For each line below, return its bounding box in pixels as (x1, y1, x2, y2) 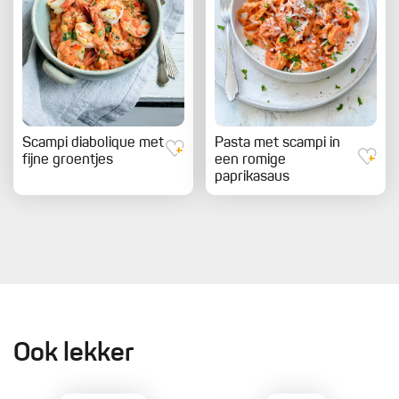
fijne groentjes (22, 152, 113, 167)
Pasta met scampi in (215, 135, 340, 151)
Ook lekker (13, 340, 134, 367)
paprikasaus (215, 169, 289, 184)
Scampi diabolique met (22, 135, 164, 151)
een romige (215, 152, 286, 167)
